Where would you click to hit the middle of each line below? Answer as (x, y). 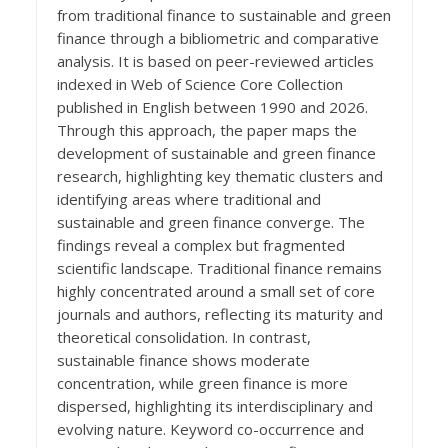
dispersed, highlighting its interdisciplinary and (214, 406)
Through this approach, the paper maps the (206, 130)
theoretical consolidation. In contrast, (183, 337)
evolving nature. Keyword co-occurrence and (210, 429)
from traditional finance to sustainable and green (223, 15)
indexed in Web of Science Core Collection (199, 84)
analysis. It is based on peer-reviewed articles (215, 61)
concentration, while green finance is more (202, 383)
